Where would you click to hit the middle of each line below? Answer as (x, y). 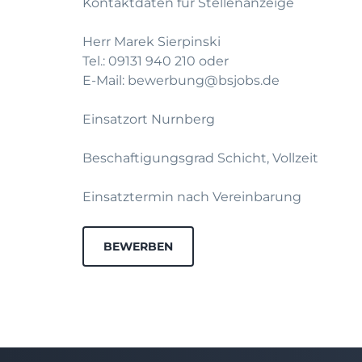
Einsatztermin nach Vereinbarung (192, 197)
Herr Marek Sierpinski (152, 42)
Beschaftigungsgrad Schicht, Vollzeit (200, 158)
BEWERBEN (138, 246)
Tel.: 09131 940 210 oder (156, 61)
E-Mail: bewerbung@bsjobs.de (181, 80)
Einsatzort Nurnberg (149, 119)
